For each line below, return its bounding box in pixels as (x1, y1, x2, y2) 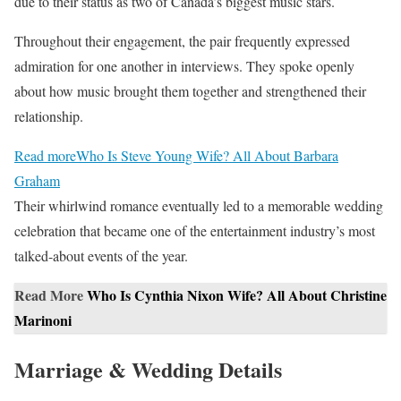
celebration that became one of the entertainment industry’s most (14, 221, 375, 241)
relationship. (14, 107, 83, 126)
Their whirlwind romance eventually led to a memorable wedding (14, 196, 383, 216)
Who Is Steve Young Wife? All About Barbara (76, 146, 338, 166)
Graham (14, 171, 60, 191)
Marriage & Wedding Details (14, 354, 282, 386)
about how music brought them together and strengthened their (14, 81, 366, 101)
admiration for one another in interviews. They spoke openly (14, 56, 354, 76)
